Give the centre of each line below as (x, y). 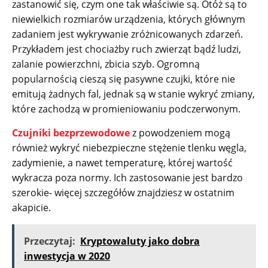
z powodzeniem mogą (180, 133)
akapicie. (31, 208)
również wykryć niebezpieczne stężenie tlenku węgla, (129, 148)
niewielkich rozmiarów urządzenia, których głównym (129, 19)
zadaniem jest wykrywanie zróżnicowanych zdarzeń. (127, 34)
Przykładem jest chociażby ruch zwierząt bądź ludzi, (127, 49)
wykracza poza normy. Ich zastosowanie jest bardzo (127, 178)
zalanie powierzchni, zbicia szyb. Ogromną (106, 64)
